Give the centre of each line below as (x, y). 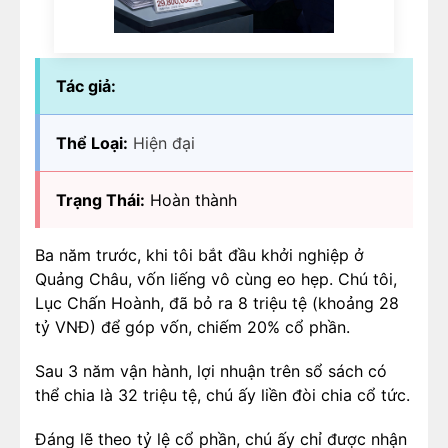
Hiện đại (164, 143)
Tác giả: (86, 86)
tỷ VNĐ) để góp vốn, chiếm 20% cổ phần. (192, 327)
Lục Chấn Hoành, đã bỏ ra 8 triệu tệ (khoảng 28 (217, 303)
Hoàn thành (191, 200)
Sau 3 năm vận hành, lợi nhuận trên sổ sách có (211, 371)
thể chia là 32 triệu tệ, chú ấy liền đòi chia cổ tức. (222, 395)
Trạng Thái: (100, 200)
